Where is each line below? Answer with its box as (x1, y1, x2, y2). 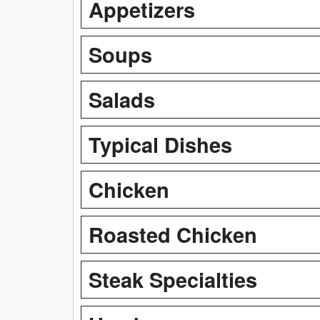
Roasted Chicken (89, 219, 257, 249)
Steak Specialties (89, 264, 257, 294)
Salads (89, 84, 155, 114)
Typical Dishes (89, 129, 232, 159)
